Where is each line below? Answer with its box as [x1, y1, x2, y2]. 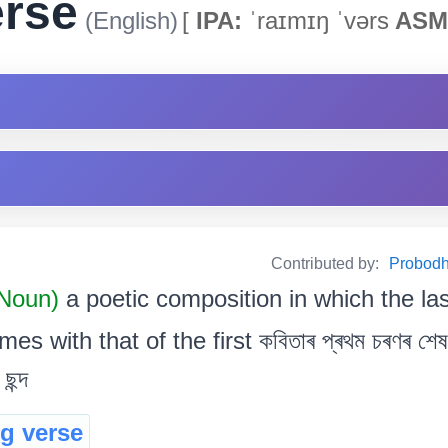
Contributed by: [271, 254, 383, 272]
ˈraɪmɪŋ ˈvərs [242, 6, 389, 34]
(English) [78, 6, 178, 34]
